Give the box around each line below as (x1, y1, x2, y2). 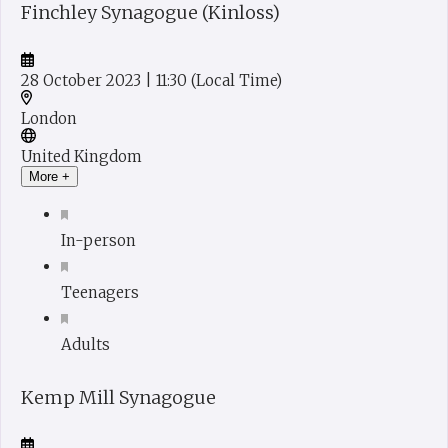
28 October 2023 (21, 71, 145, 91)
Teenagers (61, 283, 139, 303)
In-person (61, 231, 136, 251)
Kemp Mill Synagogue (21, 386, 216, 410)
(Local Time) (191, 71, 282, 91)
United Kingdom (21, 147, 142, 167)
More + (29, 169, 70, 185)
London (21, 109, 77, 129)
